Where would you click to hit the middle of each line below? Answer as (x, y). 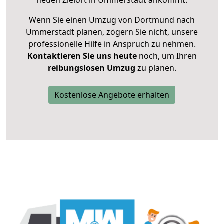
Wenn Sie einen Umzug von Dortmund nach (112, 20)
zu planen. (156, 68)
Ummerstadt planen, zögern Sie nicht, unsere (112, 32)
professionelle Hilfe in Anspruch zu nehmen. (112, 44)
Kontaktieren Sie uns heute (82, 56)
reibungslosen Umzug (91, 68)
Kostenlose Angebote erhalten (112, 95)
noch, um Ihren (167, 56)
